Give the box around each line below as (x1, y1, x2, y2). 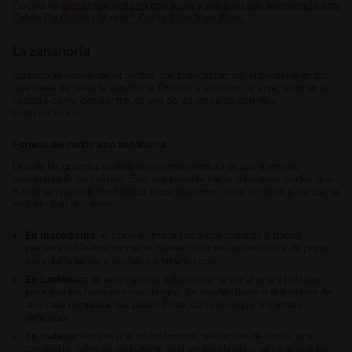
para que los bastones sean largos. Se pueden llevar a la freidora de (25, 286, 332, 299)
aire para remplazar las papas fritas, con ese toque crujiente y (25, 299, 303, 311)
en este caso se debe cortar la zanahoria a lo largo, (89, 273, 322, 286)
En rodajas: (25, 330, 80, 343)
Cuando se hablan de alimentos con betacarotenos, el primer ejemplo (13, 69, 329, 82)
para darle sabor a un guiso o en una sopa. (25, 255, 219, 267)
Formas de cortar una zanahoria (13, 138, 166, 151)
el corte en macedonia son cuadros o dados (101, 229, 302, 242)
